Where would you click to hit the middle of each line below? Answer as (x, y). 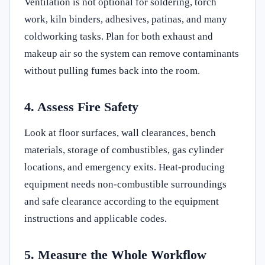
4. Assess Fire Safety (81, 106)
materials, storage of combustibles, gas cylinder (124, 150)
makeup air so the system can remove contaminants (132, 53)
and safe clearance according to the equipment (122, 201)
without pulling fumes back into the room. (112, 70)
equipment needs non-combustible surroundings (125, 184)
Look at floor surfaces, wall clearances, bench (120, 132)
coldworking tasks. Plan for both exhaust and (119, 36)
